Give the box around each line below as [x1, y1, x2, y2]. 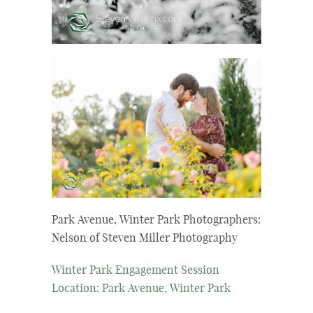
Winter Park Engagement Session [52, 264, 219, 278]
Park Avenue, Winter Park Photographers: [52, 214, 261, 228]
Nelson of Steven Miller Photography [52, 232, 238, 246]
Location [52, 282, 96, 296]
